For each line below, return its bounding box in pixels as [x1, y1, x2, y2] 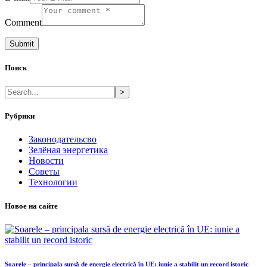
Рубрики [5, 111, 35, 121]
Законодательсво [29, 134, 97, 145]
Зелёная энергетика [29, 145, 108, 156]
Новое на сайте [5, 201, 58, 210]
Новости [29, 156, 64, 166]
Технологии [29, 177, 77, 188]
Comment [5, 17, 42, 27]
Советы [29, 166, 60, 177]
